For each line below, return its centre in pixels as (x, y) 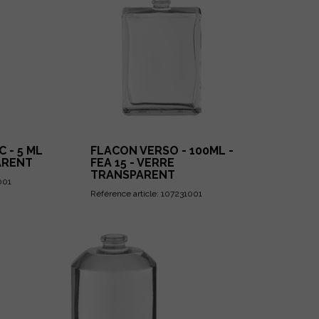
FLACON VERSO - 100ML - (162, 151)
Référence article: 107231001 (146, 194)
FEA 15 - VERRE (132, 163)
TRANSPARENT (132, 175)
